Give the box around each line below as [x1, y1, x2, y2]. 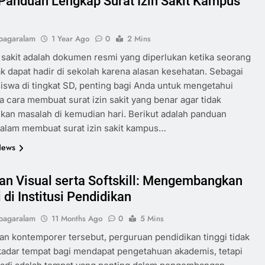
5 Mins [140, 213, 164, 224]
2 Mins [127, 33, 151, 44]
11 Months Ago [51, 213, 103, 224]
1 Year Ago [51, 33, 90, 44]
